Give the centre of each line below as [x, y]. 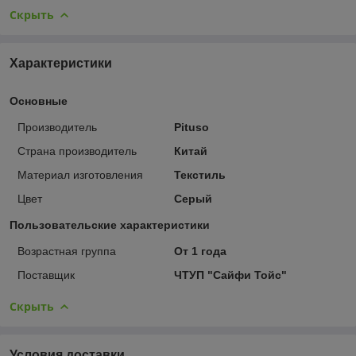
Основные [39, 101]
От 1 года [200, 251]
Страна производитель [77, 151]
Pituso [191, 127]
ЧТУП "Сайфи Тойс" [230, 275]
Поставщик [46, 275]
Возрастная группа [67, 251]
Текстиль [199, 174]
